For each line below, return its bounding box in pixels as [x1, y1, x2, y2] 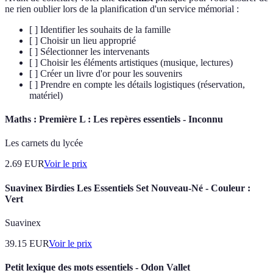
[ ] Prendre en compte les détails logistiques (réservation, [29, 79, 245, 90]
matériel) [29, 90, 63, 101]
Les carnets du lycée [5, 138, 83, 149]
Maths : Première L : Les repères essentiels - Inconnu [5, 114, 223, 125]
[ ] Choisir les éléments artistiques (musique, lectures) [29, 57, 233, 68]
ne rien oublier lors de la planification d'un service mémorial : [5, 3, 239, 14]
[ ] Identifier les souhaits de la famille [29, 24, 171, 35]
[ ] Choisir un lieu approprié [29, 35, 136, 46]
